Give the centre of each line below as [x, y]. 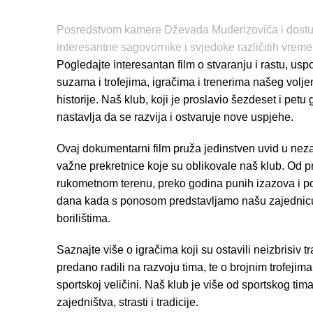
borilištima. [83, 218]
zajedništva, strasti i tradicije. [127, 302]
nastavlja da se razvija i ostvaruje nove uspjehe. [175, 117]
